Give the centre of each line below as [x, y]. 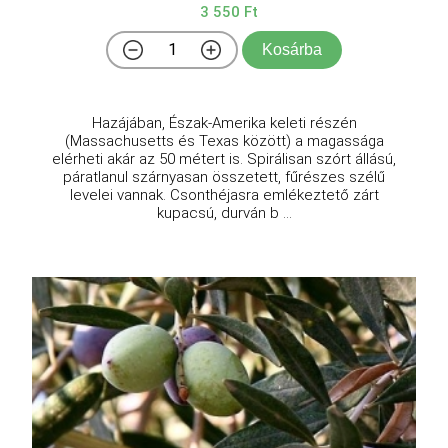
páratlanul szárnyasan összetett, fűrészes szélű [224, 177]
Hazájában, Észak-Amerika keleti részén [224, 123]
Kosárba [292, 50]
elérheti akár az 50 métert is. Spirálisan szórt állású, [224, 159]
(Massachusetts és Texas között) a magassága [224, 141]
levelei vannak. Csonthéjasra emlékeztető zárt [224, 195]
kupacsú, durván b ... [224, 213]
